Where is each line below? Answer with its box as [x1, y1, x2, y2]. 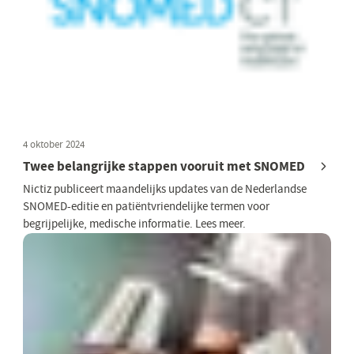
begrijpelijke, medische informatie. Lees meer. [23, 216, 247, 232]
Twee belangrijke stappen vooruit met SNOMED [23, 157, 306, 176]
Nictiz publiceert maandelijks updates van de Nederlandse [23, 181, 307, 197]
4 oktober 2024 [23, 137, 85, 151]
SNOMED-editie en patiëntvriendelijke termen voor [23, 198, 270, 214]
